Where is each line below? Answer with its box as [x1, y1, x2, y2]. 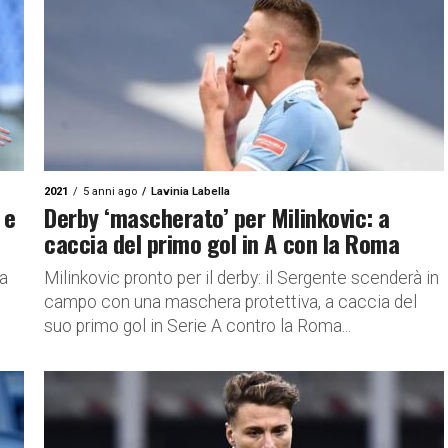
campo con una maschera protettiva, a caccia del [44, 292, 417, 312]
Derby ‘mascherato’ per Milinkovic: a [44, 199, 390, 235]
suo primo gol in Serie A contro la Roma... [44, 316, 351, 336]
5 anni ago [83, 185, 137, 198]
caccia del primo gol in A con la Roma [44, 225, 400, 261]
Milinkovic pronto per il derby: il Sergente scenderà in [44, 268, 439, 288]
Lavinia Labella [151, 185, 230, 198]
